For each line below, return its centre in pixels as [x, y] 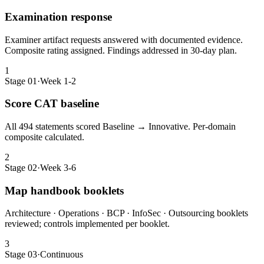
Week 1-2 [58, 81]
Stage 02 [21, 167]
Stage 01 [21, 81]
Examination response [58, 16]
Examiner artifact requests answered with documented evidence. [124, 39]
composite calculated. [44, 137]
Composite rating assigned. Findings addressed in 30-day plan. [121, 50]
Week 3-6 [58, 167]
